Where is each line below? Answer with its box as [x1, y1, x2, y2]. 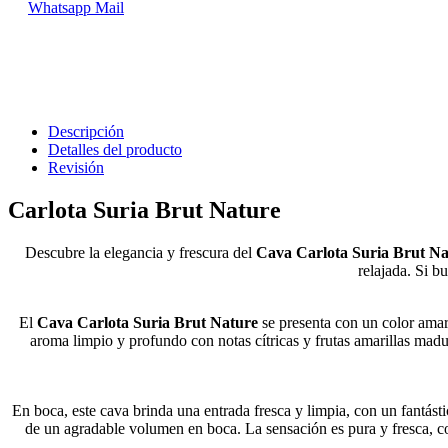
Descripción [48, 123, 124, 141]
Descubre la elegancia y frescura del [24, 244, 256, 262]
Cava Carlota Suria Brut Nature [36, 314, 258, 332]
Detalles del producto [48, 141, 182, 159]
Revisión [48, 159, 104, 177]
